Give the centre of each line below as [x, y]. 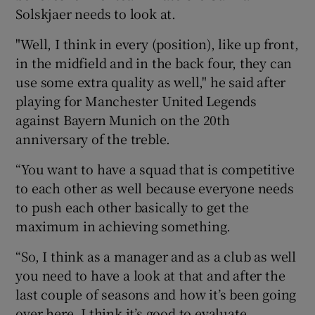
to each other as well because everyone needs [155, 187]
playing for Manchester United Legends [136, 100]
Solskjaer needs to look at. [96, 13]
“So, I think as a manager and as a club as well [156, 256]
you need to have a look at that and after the [150, 275]
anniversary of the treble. [93, 138]
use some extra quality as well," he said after [151, 81]
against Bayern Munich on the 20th [123, 119]
